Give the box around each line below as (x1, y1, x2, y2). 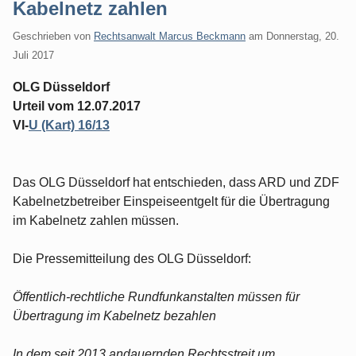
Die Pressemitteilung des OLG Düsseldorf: (13, 251, 251, 265)
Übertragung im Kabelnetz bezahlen (13, 308, 216, 323)
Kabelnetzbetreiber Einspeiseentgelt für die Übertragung (13, 194, 330, 208)
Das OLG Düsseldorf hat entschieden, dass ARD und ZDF (13, 175, 339, 189)
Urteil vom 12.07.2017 (13, 99, 141, 113)
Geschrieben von (13, 29, 94, 42)
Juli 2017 (13, 48, 54, 61)
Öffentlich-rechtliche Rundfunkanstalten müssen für (13, 289, 300, 304)
